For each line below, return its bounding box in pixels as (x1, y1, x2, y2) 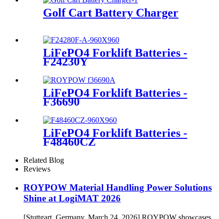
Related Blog (23, 172, 64, 180)
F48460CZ (43, 151, 96, 164)
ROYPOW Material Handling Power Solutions (23, 198, 212, 209)
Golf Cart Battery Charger (43, 22, 178, 36)
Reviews (23, 180, 50, 189)
